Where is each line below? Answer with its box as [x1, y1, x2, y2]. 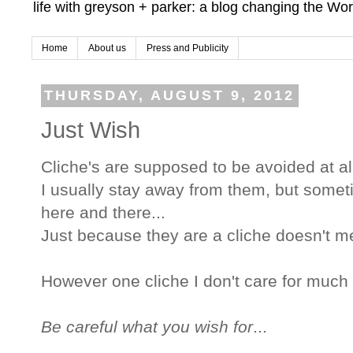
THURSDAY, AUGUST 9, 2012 [44, 87, 295, 104]
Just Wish [41, 117, 140, 143]
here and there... [41, 203, 165, 223]
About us [88, 43, 126, 54]
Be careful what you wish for [41, 318, 253, 337]
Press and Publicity [147, 43, 229, 54]
